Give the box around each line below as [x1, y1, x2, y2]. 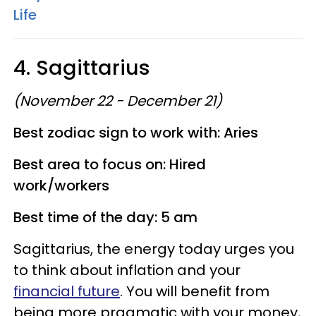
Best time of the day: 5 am [13, 207, 197, 227]
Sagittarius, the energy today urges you [13, 239, 294, 259]
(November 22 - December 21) [13, 91, 222, 111]
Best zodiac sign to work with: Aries [13, 123, 258, 142]
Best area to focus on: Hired [13, 154, 206, 174]
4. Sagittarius [13, 54, 150, 82]
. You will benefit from [120, 281, 269, 301]
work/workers [13, 176, 109, 195]
